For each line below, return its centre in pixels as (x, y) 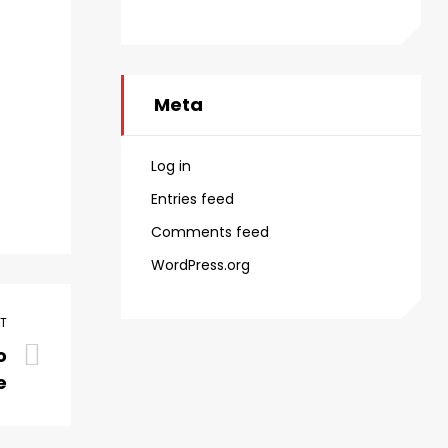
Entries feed (192, 199)
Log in (171, 166)
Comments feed (210, 232)
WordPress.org (200, 265)
